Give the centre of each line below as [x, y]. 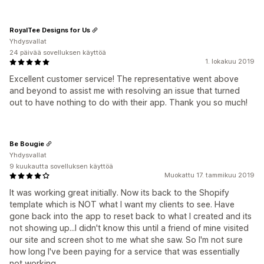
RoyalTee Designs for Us [50, 30]
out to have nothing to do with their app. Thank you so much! [128, 102]
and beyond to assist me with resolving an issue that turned [125, 90]
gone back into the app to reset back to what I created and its [131, 216]
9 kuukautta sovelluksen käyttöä [61, 166]
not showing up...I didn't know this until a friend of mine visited [129, 228]
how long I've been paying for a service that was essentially [125, 251]
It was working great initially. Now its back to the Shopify [119, 192]
